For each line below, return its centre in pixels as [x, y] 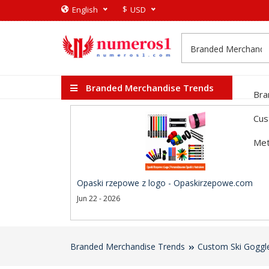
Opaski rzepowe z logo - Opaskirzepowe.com [165, 183]
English [85, 10]
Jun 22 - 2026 [98, 198]
